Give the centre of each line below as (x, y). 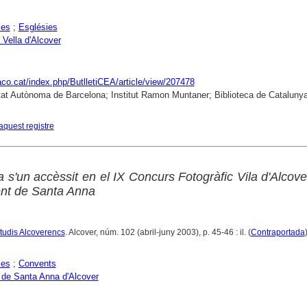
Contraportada (278, 232)
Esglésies (38, 27)
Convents (37, 263)
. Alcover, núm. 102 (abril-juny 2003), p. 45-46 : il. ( (158, 232)
